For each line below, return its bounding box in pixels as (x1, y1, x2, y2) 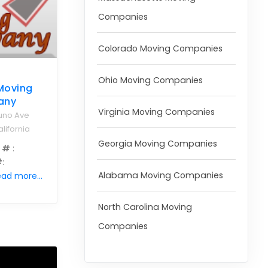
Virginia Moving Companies (98, 106, 215, 118)
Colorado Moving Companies (98, 42, 223, 55)
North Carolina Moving (98, 201, 192, 214)
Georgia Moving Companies (98, 138, 217, 150)
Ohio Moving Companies (98, 74, 203, 87)
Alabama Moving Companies (98, 169, 223, 182)
